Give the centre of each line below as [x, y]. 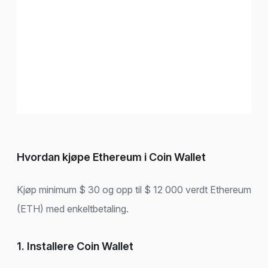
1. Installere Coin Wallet [75, 246]
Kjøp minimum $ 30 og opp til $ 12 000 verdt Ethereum [134, 189]
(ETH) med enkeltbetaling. [73, 208]
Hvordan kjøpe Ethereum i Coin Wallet [111, 157]
